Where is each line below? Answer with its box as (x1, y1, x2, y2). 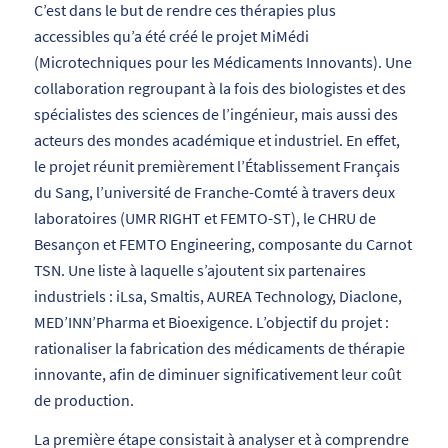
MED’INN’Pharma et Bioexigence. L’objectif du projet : (33, 311, 389, 332)
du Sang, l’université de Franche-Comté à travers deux (33, 181, 395, 202)
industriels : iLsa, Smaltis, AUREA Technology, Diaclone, (33, 285, 402, 306)
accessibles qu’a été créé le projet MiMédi (33, 25, 309, 46)
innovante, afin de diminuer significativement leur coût (33, 363, 401, 384)
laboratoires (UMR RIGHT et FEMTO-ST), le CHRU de (33, 207, 376, 228)
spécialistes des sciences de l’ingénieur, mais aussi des (33, 103, 398, 124)
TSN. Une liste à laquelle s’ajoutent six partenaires (33, 259, 366, 280)
